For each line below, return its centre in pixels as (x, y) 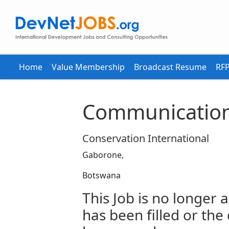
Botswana (101, 175)
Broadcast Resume (170, 67)
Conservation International (145, 138)
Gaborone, (103, 155)
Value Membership (88, 67)
